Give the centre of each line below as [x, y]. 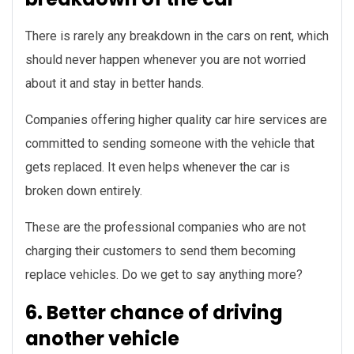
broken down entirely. [84, 191]
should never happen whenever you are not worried [166, 60]
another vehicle [102, 339]
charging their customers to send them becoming [160, 251]
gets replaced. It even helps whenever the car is [158, 168]
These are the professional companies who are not [166, 228]
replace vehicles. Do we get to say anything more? [164, 275]
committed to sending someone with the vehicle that [170, 144]
